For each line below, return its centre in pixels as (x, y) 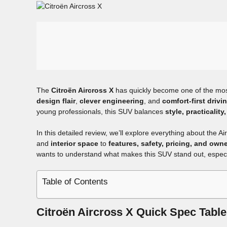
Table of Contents (75, 181)
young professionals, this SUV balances (101, 111)
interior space (74, 143)
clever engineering (112, 101)
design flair (56, 101)
